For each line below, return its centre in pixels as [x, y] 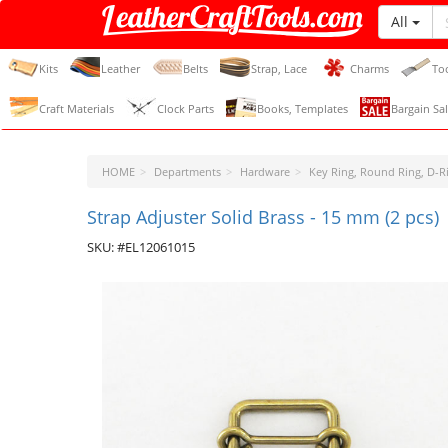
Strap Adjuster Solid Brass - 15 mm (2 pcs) [263, 217]
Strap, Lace [279, 68]
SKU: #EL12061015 [141, 247]
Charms [369, 68]
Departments [187, 171]
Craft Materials [76, 108]
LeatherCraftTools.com [197, 47]
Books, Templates [302, 108]
